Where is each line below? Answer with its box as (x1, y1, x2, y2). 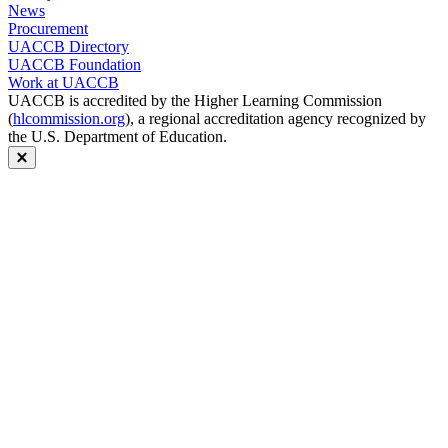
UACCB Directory (8, 38, 129, 56)
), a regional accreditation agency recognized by (125, 110, 426, 128)
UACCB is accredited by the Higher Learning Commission (8, 92, 382, 110)
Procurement (8, 20, 88, 38)
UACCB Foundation (8, 56, 141, 74)
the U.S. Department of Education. (8, 128, 227, 146)
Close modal (21, 165, 94, 180)
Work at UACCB (8, 74, 119, 92)
